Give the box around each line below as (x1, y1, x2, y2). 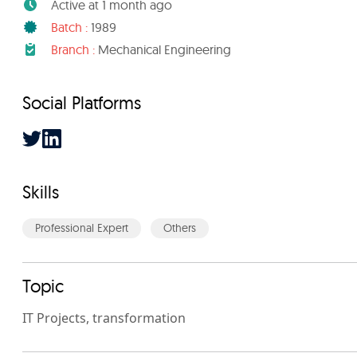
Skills (22, 181, 59, 203)
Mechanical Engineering (95, 41, 231, 57)
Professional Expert (35, 221, 128, 235)
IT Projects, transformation (22, 309, 186, 327)
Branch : (51, 41, 95, 57)
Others (163, 221, 196, 235)
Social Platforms (22, 92, 141, 114)
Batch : (51, 19, 88, 35)
